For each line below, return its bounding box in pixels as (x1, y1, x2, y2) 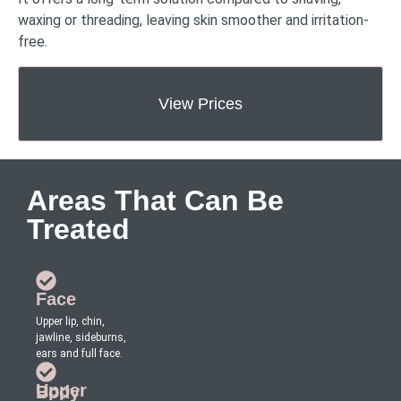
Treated (27, 212, 130, 245)
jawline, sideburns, (36, 330, 126, 344)
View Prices (158, 94, 243, 113)
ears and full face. (36, 346, 123, 360)
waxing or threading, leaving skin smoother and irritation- (18, 12, 369, 30)
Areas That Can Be (27, 183, 284, 217)
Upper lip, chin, (36, 314, 105, 328)
